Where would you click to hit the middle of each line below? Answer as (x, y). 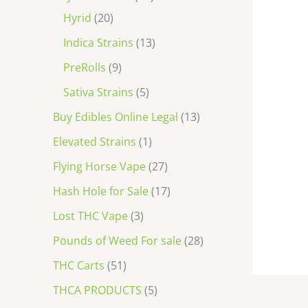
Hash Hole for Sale (101, 191)
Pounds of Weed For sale (117, 240)
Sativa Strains (98, 92)
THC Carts (79, 265)
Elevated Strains (95, 141)
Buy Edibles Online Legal (115, 117)
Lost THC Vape (90, 216)
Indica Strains (98, 42)
